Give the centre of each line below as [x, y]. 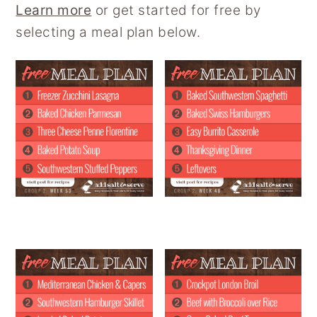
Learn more [54, 10]
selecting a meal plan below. [108, 32]
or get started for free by [176, 10]
